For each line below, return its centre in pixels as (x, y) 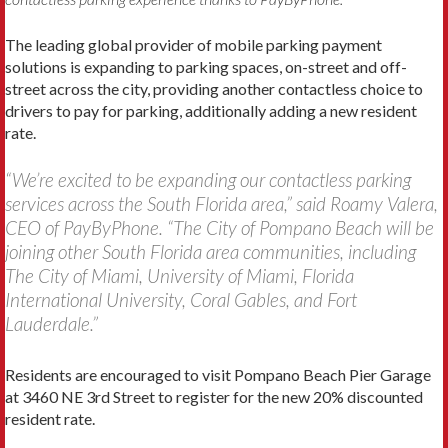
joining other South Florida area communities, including (210, 251)
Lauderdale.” (51, 323)
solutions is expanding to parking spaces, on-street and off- (206, 66)
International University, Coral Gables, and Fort (181, 299)
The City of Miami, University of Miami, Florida (179, 275)
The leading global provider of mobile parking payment (193, 44)
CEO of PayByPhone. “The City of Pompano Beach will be (219, 227)
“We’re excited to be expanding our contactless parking (208, 179)
